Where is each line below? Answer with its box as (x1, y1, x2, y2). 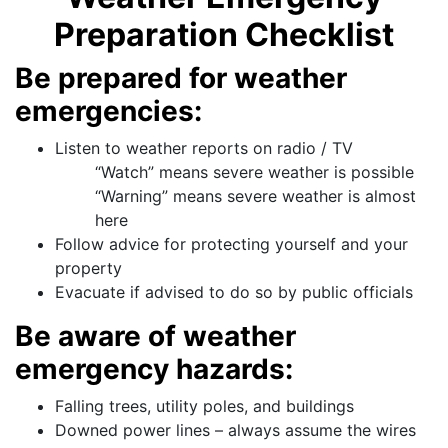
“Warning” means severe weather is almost (95, 186, 416, 207)
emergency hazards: (15, 352, 293, 387)
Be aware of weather (15, 319, 296, 354)
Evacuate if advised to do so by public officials (55, 282, 413, 303)
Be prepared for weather (15, 61, 347, 96)
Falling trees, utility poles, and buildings (55, 396, 354, 417)
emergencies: (15, 94, 202, 129)
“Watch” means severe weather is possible (95, 162, 414, 183)
